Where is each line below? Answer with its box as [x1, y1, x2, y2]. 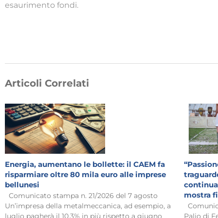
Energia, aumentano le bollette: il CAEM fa [5, 159, 165, 169]
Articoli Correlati [5, 77, 89, 90]
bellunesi [5, 180, 39, 189]
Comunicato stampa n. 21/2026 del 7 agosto [5, 191, 162, 200]
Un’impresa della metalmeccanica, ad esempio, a [5, 201, 171, 210]
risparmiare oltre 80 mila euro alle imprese [5, 169, 166, 179]
